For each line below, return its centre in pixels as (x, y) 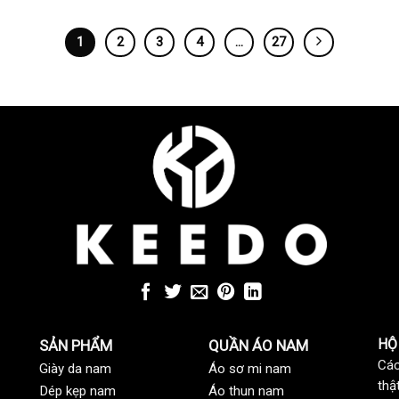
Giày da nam (75, 368)
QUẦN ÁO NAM (258, 345)
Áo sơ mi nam (250, 368)
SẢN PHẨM (76, 345)
